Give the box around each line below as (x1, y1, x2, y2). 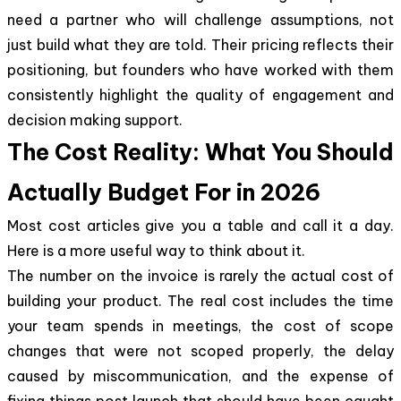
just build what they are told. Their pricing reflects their (7, 35, 394, 54)
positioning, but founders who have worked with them (7, 60, 394, 79)
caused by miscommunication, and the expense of (7, 366, 394, 385)
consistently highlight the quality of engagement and (7, 85, 394, 104)
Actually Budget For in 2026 (7, 177, 320, 207)
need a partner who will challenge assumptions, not (7, 10, 394, 29)
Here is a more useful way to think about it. (7, 241, 305, 260)
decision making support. (7, 110, 183, 129)
